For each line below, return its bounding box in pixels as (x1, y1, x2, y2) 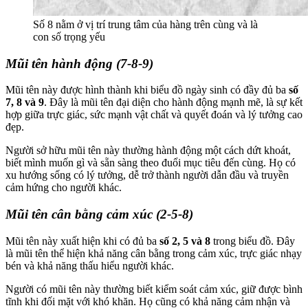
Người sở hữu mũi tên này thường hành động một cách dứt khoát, (5, 144, 291, 157)
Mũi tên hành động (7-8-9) (5, 56, 153, 71)
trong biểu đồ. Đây (210, 234, 295, 247)
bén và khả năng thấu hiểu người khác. (5, 259, 174, 272)
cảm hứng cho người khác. (5, 181, 122, 194)
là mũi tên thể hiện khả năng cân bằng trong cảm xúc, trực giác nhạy (5, 247, 302, 259)
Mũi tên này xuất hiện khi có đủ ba (5, 234, 159, 247)
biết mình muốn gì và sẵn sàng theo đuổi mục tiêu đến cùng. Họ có (5, 157, 296, 169)
